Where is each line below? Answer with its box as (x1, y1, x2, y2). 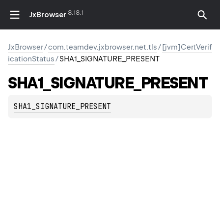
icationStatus (8, 55, 55, 63)
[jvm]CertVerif (162, 43, 212, 52)
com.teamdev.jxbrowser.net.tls (48, 43, 157, 52)
